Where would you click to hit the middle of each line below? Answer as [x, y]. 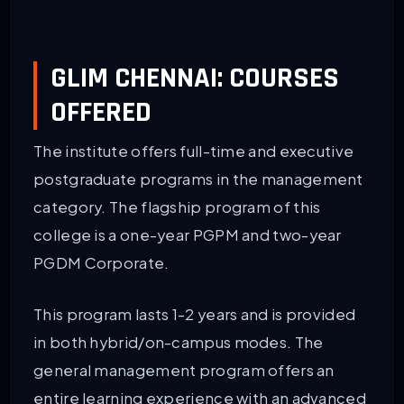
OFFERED [101, 113]
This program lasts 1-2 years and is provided [195, 314]
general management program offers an [184, 370]
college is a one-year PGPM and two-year [188, 235]
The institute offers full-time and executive [194, 151]
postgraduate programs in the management [198, 179]
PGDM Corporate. [101, 263]
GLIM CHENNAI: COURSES [195, 78]
